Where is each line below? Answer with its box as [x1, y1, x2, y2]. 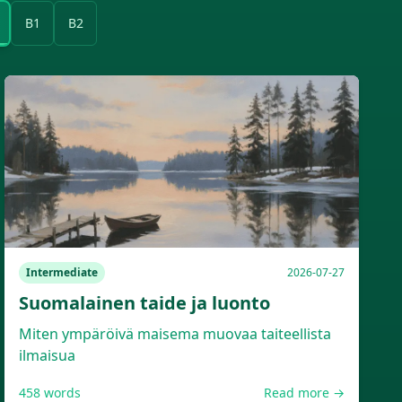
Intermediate [26, 265, 99, 280]
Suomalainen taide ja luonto [19, 291, 271, 315]
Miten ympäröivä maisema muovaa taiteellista [19, 324, 332, 344]
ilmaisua [19, 345, 76, 365]
